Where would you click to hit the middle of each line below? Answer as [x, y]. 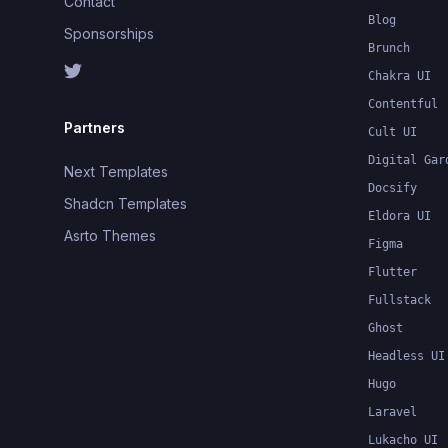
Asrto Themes [110, 235]
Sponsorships [109, 33]
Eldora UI [399, 215]
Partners [94, 127]
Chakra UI [399, 75]
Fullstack [399, 299]
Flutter [392, 271]
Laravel [392, 411]
